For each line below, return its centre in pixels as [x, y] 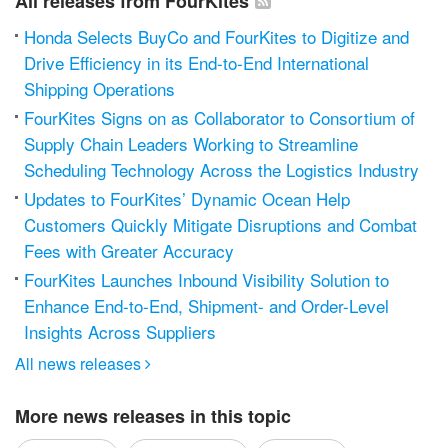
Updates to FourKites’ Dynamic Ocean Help [187, 198]
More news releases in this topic [153, 416]
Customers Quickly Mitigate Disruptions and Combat [220, 224]
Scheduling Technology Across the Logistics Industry [221, 169]
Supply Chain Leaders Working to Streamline [191, 143]
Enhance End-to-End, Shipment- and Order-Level [206, 305]
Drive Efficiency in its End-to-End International [196, 62]
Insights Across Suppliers [120, 331]
